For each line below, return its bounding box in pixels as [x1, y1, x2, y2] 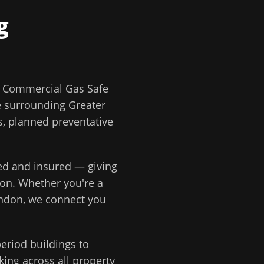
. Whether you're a [12, 176, 103, 190]
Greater [68, 98, 105, 112]
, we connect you [23, 192, 106, 206]
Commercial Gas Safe [2, 81, 108, 95]
